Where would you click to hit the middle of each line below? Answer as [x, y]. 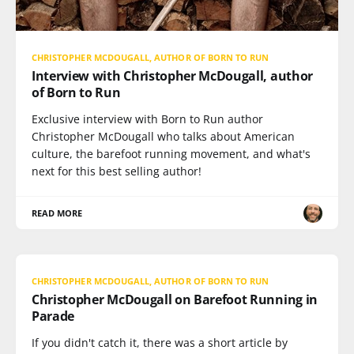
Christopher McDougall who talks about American [163, 136]
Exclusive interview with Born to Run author [147, 119]
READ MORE [57, 213]
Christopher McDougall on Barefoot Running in [175, 299]
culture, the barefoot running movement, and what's [171, 154]
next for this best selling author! [117, 171]
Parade [53, 316]
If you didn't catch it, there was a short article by [160, 343]
